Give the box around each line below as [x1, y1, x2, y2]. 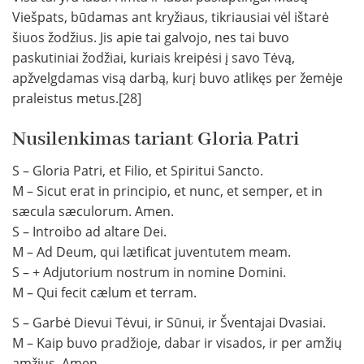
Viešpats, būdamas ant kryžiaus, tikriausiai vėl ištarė [12, 8, 329, 27]
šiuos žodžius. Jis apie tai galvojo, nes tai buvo [12, 28, 289, 47]
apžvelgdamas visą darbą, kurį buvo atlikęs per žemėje [12, 69, 343, 88]
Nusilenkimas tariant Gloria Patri [12, 127, 299, 153]
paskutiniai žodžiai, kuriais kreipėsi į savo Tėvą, [12, 49, 295, 67]
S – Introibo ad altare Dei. [12, 223, 167, 241]
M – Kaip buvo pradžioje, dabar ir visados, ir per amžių [12, 334, 342, 353]
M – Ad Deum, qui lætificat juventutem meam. [12, 243, 291, 262]
